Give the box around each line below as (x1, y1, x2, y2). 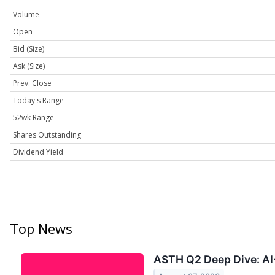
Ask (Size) (13, 61, 45, 72)
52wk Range (13, 112, 54, 123)
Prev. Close (13, 78, 52, 89)
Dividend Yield (13, 147, 63, 158)
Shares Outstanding (13, 130, 81, 141)
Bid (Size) (13, 44, 44, 55)
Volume (13, 9, 39, 20)
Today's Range (13, 95, 64, 106)
